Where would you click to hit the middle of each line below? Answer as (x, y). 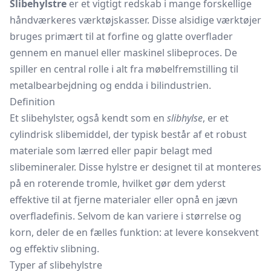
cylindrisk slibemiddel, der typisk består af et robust (128, 134)
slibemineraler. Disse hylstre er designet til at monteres (135, 167)
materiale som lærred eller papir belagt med (111, 151)
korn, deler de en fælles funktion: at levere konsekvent (134, 232)
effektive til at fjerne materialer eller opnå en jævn (124, 200)
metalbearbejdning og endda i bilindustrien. (110, 85)
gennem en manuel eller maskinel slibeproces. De (123, 53)
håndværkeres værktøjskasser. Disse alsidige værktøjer (135, 20)
